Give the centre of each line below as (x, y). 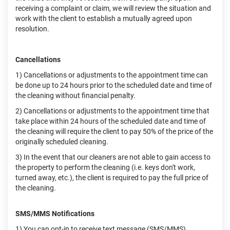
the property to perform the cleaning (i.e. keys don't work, (105, 167)
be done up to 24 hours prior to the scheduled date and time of (114, 85)
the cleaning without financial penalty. (75, 95)
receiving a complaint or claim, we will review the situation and (113, 8)
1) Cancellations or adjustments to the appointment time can (112, 75)
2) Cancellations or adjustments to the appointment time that (112, 111)
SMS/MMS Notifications (55, 214)
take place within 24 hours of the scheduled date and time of (111, 121)
